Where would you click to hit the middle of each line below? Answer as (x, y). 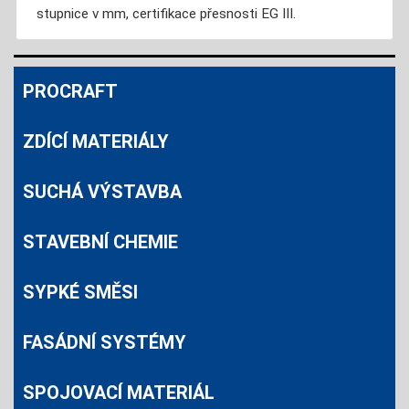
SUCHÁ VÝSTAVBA (102, 192)
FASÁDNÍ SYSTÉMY (105, 343)
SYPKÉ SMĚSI (80, 293)
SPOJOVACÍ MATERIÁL (119, 393)
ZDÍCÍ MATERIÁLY (96, 142)
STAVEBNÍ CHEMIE (100, 242)
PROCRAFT (70, 92)
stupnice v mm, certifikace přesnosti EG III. (166, 14)
